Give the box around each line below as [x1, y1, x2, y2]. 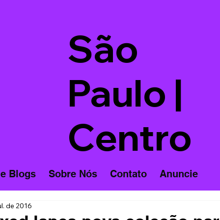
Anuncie [159, 168, 198, 180]
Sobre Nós [48, 168, 97, 180]
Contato [110, 168, 147, 180]
